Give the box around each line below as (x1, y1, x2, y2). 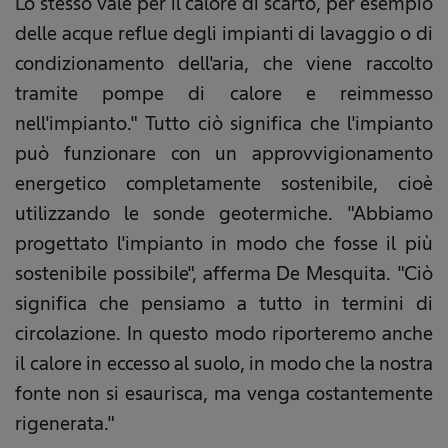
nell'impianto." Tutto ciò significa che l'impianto (15, 112, 433, 135)
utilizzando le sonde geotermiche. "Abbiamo (15, 202, 433, 225)
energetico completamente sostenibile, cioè (15, 172, 433, 195)
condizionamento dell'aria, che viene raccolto (15, 52, 433, 75)
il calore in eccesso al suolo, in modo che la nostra (15, 352, 433, 375)
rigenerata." (15, 412, 115, 435)
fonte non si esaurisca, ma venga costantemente (15, 382, 433, 405)
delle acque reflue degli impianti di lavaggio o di (15, 22, 433, 45)
